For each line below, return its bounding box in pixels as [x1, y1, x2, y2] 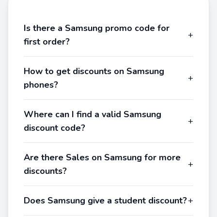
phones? [24, 79, 58, 91]
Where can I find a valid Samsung [24, 108, 161, 120]
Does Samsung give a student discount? [24, 195, 187, 206]
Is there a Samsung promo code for [24, 22, 170, 34]
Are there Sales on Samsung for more [24, 152, 181, 163]
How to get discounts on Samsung [24, 65, 164, 77]
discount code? [24, 122, 85, 134]
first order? [24, 36, 70, 47]
